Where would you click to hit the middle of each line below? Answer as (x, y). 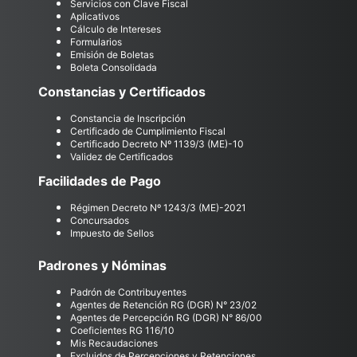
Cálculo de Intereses (116, 29)
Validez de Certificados (122, 156)
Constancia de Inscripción (128, 118)
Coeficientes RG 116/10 (122, 330)
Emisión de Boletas (112, 54)
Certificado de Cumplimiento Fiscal (148, 131)
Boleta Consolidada (114, 67)
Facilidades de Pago (100, 180)
